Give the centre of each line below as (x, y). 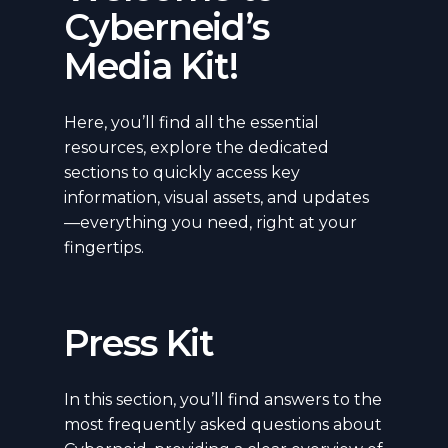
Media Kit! (151, 65)
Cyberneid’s (167, 26)
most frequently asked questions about (223, 424)
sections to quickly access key (182, 172)
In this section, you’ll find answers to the (223, 399)
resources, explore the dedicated (196, 147)
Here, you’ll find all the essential (191, 122)
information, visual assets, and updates (216, 197)
